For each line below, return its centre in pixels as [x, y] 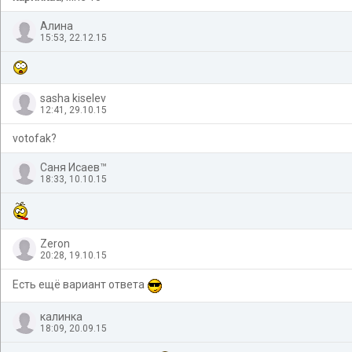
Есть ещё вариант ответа [80, 284]
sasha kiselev [73, 98]
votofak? [35, 138]
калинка [61, 316]
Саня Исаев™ [73, 167]
